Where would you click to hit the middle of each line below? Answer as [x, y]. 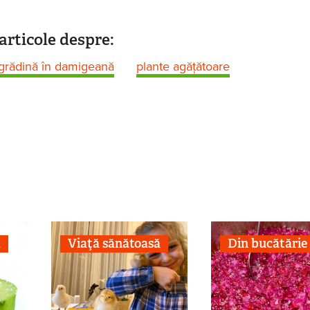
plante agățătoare [183, 67]
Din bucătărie [267, 243]
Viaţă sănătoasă [114, 243]
